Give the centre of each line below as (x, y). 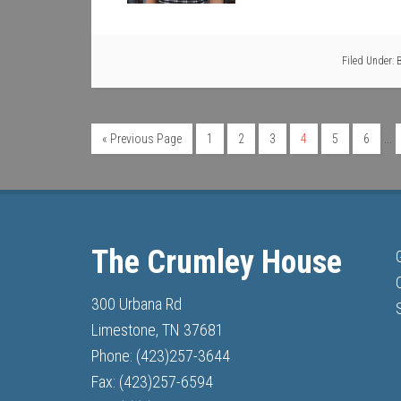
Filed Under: (369, 61)
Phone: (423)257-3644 (161, 356)
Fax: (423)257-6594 (152, 382)
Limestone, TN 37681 (158, 330)
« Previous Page (142, 139)
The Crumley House (217, 262)
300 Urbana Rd (137, 304)
